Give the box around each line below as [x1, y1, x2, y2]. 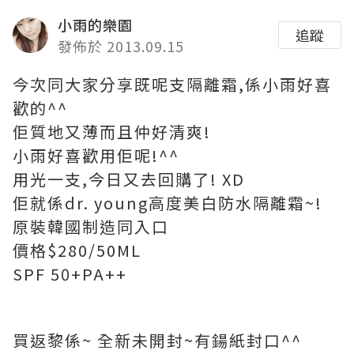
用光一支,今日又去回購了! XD [13, 167, 245, 190]
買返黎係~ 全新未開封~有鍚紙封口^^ [13, 328, 302, 352]
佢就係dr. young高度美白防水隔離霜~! [13, 190, 322, 214]
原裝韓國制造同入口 [13, 214, 169, 238]
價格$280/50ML [13, 238, 141, 262]
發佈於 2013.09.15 [58, 35, 184, 56]
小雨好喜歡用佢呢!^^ [13, 143, 179, 167]
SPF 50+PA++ [13, 262, 127, 285]
